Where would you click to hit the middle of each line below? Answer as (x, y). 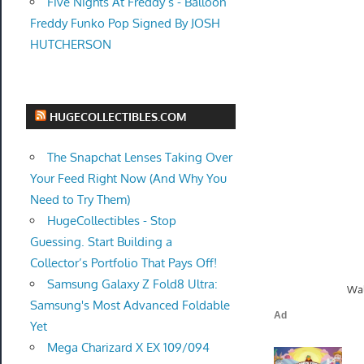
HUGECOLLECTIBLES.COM (119, 116)
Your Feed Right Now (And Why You (128, 178)
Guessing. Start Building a (101, 242)
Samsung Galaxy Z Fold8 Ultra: (132, 284)
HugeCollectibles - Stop (111, 221)
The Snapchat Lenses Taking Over (139, 157)
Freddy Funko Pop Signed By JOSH (125, 24)
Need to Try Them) (80, 199)
